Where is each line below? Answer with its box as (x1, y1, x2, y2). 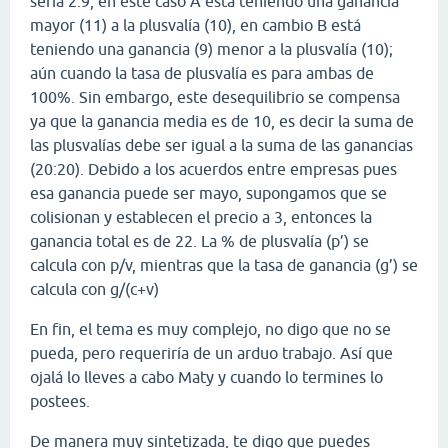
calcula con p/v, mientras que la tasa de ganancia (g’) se (30, 255, 418, 274)
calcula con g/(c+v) (30, 279, 159, 298)
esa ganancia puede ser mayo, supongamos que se (30, 183, 387, 202)
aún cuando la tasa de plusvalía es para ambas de (30, 63, 374, 82)
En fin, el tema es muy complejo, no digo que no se (30, 319, 391, 338)
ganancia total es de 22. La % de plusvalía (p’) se (30, 231, 369, 250)
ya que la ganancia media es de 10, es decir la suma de (30, 111, 414, 130)
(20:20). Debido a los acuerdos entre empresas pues (30, 159, 397, 178)
